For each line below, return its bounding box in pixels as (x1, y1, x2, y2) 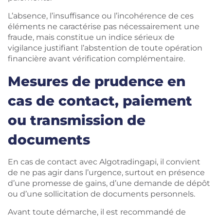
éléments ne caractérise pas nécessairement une (8, 22, 200, 31)
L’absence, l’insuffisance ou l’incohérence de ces (8, 11, 194, 20)
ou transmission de (8, 112, 145, 128)
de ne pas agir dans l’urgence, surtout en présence (8, 168, 205, 177)
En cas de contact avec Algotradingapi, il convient (8, 157, 200, 166)
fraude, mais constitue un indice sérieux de (8, 33, 175, 42)
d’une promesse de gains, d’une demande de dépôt (8, 179, 210, 188)
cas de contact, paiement (8, 92, 192, 109)
